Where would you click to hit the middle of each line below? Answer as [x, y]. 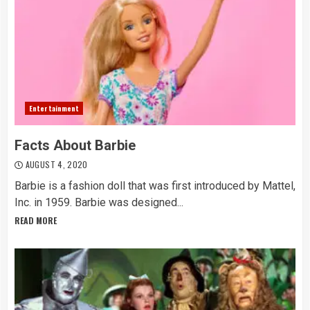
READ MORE [36, 220]
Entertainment [54, 108]
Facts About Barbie [75, 145]
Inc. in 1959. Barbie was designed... [99, 202]
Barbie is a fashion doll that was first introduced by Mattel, [155, 186]
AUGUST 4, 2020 [55, 164]
